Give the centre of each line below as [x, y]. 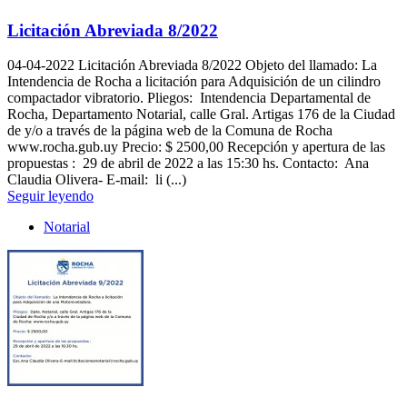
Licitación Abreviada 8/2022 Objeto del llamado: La [226, 65]
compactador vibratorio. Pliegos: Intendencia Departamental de [189, 98]
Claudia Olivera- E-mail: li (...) [97, 180]
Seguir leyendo [50, 196]
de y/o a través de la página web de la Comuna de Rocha [170, 131]
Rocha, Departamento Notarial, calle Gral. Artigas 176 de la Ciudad [201, 114]
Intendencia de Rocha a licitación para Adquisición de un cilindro [194, 82]
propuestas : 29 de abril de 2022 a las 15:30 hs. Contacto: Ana [188, 164]
